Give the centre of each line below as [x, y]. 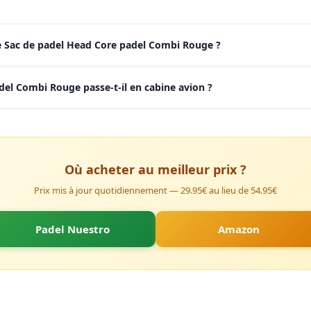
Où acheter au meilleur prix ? [155, 169]
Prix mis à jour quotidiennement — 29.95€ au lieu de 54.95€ [155, 190]
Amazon [239, 229]
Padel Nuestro [72, 229]
